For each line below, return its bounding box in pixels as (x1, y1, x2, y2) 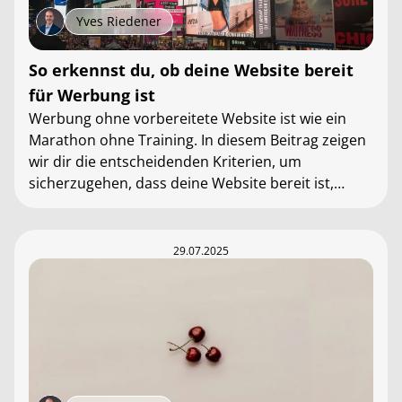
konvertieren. (29, 216, 119, 236)
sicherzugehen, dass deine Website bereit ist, (29, 173, 334, 193)
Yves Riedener (76, 13, 162, 30)
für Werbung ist (29, 84, 155, 106)
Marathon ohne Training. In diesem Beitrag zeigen (29, 130, 366, 150)
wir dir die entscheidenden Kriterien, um (29, 152, 301, 171)
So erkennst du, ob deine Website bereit (29, 59, 354, 81)
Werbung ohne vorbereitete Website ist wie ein (29, 109, 346, 128)
